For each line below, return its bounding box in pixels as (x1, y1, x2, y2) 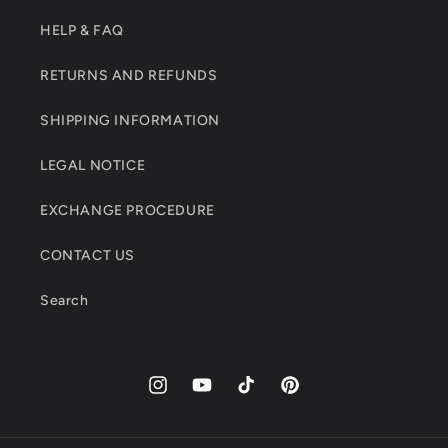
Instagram (146, 387, 215, 405)
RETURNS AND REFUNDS (40, 67, 218, 85)
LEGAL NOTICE (40, 157, 146, 175)
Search (40, 292, 89, 310)
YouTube (190, 387, 250, 405)
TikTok (234, 387, 278, 405)
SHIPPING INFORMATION (40, 112, 220, 130)
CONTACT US (40, 247, 135, 265)
